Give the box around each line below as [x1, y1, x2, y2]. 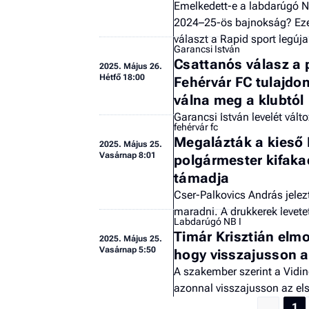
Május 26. [123, 61, 162, 71]
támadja [174, 169, 230, 186]
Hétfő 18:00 [99, 72, 145, 82]
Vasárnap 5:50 [99, 244, 156, 255]
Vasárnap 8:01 [99, 150, 156, 160]
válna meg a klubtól [174, 91, 304, 108]
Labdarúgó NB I [174, 215, 241, 227]
